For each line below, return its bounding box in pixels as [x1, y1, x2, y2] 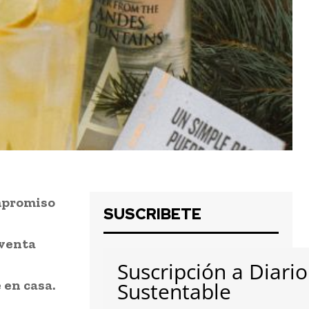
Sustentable [117, 277, 231, 306]
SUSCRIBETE [103, 204, 201, 225]
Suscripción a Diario [117, 257, 308, 286]
